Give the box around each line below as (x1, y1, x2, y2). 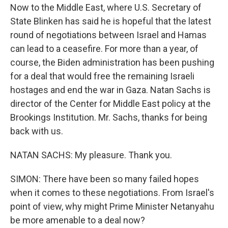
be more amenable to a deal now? (10, 215, 145, 225)
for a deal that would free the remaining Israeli (10, 71, 194, 81)
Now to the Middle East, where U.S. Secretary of (10, 2, 202, 13)
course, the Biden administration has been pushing (10, 57, 214, 68)
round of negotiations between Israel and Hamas (10, 30, 207, 40)
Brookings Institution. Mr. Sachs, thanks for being (10, 112, 207, 123)
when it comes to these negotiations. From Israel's (10, 187, 214, 198)
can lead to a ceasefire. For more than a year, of (10, 43, 198, 54)
